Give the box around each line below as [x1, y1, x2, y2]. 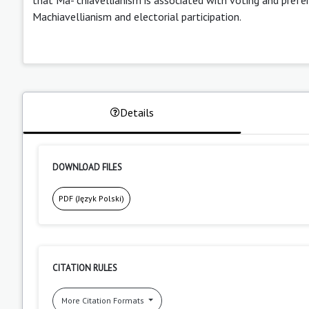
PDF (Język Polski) [59, 192, 124, 203]
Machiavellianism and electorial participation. [32, 9, 241, 23]
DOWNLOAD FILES [52, 161, 122, 173]
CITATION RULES [52, 261, 117, 274]
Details [119, 105, 154, 119]
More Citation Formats [61, 295, 146, 306]
